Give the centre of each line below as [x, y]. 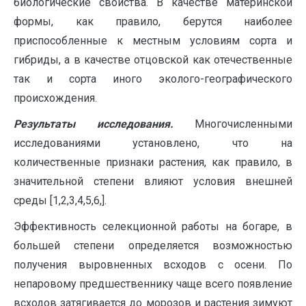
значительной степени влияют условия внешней [153, 181]
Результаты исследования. [94, 124]
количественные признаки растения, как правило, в [153, 162]
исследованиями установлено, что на [153, 143]
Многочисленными [233, 124]
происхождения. [55, 98]
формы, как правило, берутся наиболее [153, 22]
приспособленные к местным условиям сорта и [153, 41]
